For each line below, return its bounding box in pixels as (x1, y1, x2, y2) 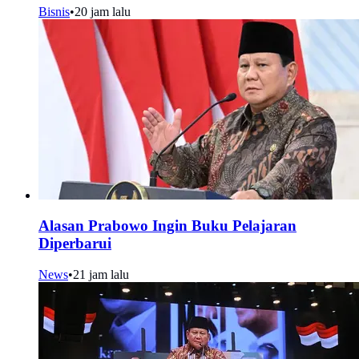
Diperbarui (38, 235, 111, 252)
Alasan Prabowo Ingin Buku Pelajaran (38, 217, 296, 235)
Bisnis (38, 4, 70, 18)
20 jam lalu (75, 4, 131, 18)
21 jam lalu (73, 267, 129, 281)
